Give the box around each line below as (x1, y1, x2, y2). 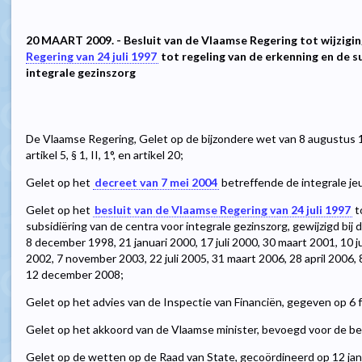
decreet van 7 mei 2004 (95, 175, 217, 190)
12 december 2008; (26, 267, 124, 282)
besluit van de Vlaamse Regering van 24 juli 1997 (95, 203, 351, 217)
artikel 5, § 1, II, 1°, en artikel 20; (26, 148, 183, 162)
